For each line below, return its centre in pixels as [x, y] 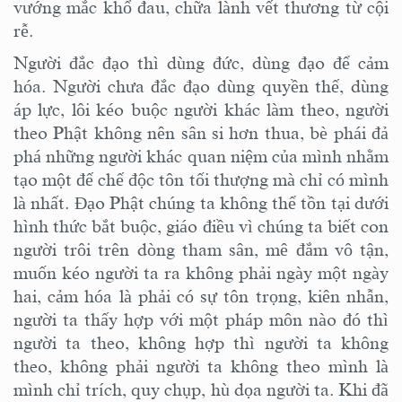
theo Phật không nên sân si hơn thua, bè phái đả [201, 133]
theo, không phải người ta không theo [171, 367]
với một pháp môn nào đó [263, 320]
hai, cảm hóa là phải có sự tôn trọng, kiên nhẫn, [201, 297]
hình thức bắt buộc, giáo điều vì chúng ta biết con [201, 227]
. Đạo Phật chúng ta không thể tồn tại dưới [227, 203]
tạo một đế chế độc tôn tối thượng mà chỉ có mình [201, 180]
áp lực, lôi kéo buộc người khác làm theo [174, 110]
